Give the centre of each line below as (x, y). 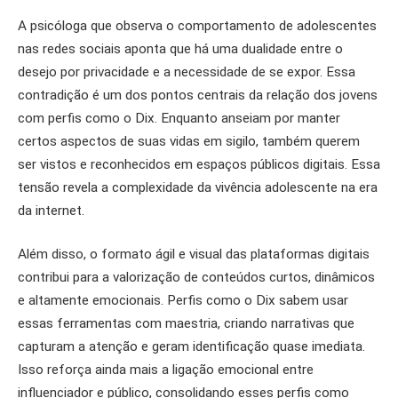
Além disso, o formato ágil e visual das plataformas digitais (194, 255)
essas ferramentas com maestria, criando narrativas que (186, 324)
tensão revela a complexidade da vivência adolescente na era (198, 187)
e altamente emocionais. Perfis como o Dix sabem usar (183, 301)
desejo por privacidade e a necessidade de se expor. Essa (187, 72)
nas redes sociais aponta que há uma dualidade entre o (180, 48)
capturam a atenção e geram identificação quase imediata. (191, 347)
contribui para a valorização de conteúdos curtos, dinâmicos (196, 278)
